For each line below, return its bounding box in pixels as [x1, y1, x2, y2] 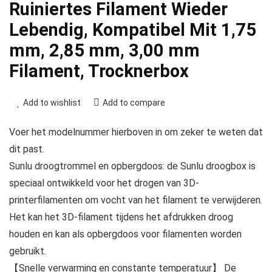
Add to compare [103, 97, 165, 107]
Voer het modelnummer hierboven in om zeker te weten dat [9, 126, 263, 138]
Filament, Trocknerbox [9, 60, 189, 81]
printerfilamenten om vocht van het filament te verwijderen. [9, 194, 262, 206]
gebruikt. [9, 245, 46, 257]
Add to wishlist [23, 97, 81, 107]
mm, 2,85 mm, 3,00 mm [9, 39, 200, 61]
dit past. [9, 143, 44, 155]
